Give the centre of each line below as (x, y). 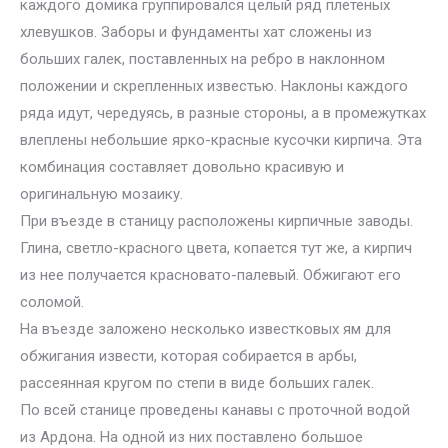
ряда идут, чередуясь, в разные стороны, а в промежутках (223, 113)
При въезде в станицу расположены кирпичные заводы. (216, 221)
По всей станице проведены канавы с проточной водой (215, 410)
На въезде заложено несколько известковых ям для (205, 329)
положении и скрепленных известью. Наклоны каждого (214, 86)
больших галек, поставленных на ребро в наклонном (202, 59)
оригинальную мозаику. (101, 194)
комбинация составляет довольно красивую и (182, 167)
